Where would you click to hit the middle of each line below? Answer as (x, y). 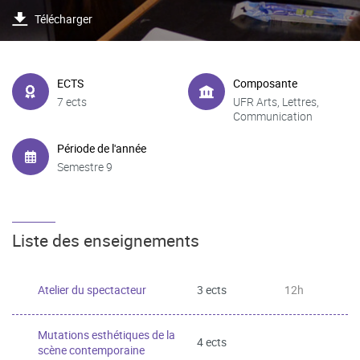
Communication (273, 116)
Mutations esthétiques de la (106, 334)
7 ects (72, 102)
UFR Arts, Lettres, (276, 102)
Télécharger (63, 18)
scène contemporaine (91, 350)
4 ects (212, 342)
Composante (265, 83)
